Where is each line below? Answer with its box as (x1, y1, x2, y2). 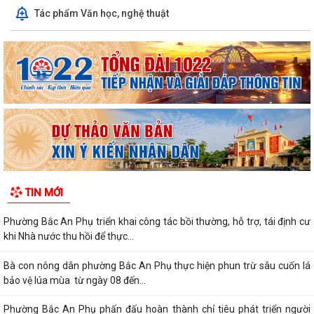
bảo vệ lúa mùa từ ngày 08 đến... (4, 274, 146, 286)
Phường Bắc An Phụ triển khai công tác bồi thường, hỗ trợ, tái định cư (4, 216, 310, 228)
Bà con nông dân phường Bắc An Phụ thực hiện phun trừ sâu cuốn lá (4, 259, 310, 271)
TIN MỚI (25, 186, 63, 200)
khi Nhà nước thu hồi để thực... (4, 231, 134, 243)
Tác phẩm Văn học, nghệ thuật (34, 7, 169, 19)
